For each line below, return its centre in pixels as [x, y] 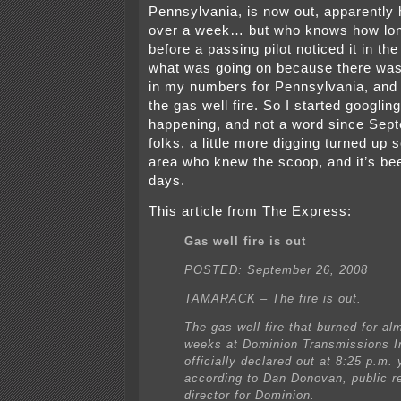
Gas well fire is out [245, 242]
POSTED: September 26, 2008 [276, 270]
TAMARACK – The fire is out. [273, 299]
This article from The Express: [250, 212]
